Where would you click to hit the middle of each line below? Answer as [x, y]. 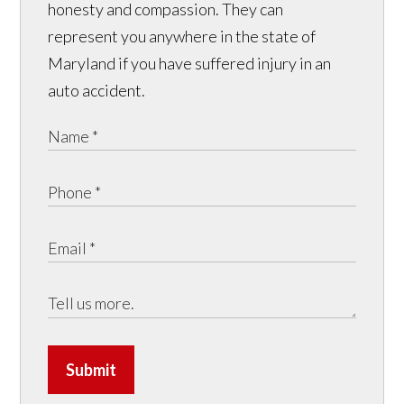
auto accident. [97, 91]
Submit [92, 370]
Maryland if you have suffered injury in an [190, 64]
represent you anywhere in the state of [182, 37]
